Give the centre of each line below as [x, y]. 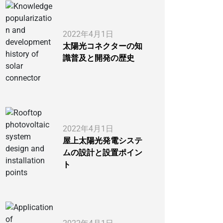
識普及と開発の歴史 [99, 58]
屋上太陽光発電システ [103, 141]
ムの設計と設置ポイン [103, 153]
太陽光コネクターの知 [103, 46]
